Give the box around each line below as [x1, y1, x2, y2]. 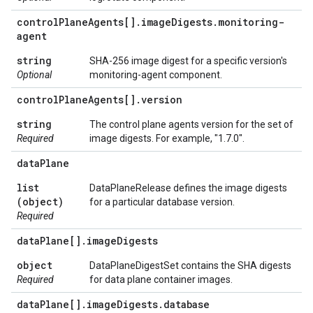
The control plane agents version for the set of [89, 119, 293, 130]
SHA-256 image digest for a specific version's [89, 55, 287, 66]
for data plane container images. [89, 274, 233, 285]
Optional [17, 69, 52, 80]
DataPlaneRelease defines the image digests [89, 182, 287, 194]
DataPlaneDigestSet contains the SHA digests [89, 260, 291, 271]
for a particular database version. [89, 196, 235, 208]
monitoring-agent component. [89, 69, 222, 80]
